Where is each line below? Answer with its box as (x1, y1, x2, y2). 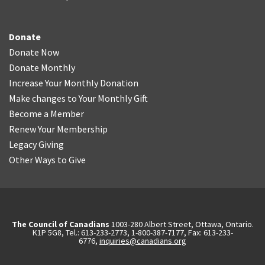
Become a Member (9, 108, 84, 119)
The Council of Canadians (11, 219, 109, 230)
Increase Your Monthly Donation (9, 77, 138, 89)
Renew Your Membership (9, 123, 108, 135)
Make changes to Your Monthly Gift (9, 92, 148, 104)
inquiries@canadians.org (99, 235, 186, 246)
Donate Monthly (9, 62, 75, 73)
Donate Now (9, 46, 59, 58)
